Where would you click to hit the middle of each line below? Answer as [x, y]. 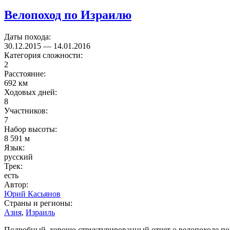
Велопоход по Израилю [68, 15]
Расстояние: [26, 73]
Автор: [17, 184]
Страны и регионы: [39, 203]
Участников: [27, 110]
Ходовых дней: [32, 92]
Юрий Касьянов [32, 194]
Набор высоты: [32, 129]
